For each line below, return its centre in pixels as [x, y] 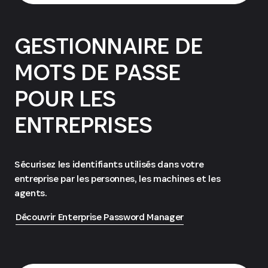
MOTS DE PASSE [98, 72]
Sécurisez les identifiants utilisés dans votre [109, 164]
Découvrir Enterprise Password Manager [100, 217]
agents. [31, 193]
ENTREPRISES [83, 124]
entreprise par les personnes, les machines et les [118, 178]
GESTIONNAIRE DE [109, 45]
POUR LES [65, 98]
